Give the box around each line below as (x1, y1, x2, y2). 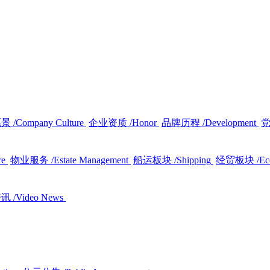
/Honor (130, 117, 157, 128)
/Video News (13, 192, 63, 202)
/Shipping (174, 154, 211, 165)
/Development (202, 117, 256, 128)
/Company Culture (13, 117, 84, 128)
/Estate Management (51, 154, 128, 165)
